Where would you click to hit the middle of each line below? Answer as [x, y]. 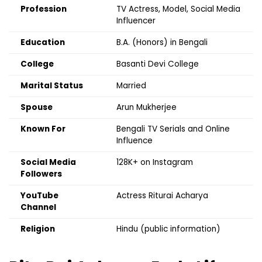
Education [43, 43]
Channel [38, 208]
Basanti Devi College [158, 64]
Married [131, 86]
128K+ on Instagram [155, 163]
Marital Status [52, 86]
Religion [38, 229]
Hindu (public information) [168, 229]
